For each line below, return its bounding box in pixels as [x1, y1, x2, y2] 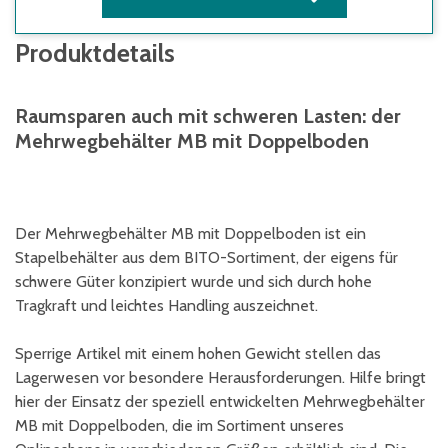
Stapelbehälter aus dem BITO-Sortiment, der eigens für [15, 248, 398, 267]
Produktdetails [15, 38, 175, 68]
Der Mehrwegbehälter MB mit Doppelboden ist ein [15, 224, 366, 243]
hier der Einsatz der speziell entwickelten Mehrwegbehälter [15, 392, 425, 411]
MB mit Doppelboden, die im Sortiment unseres [15, 416, 344, 435]
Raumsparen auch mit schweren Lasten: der [15, 104, 401, 128]
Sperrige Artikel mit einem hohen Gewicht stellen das [15, 344, 381, 363]
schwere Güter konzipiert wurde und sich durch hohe [15, 272, 372, 291]
